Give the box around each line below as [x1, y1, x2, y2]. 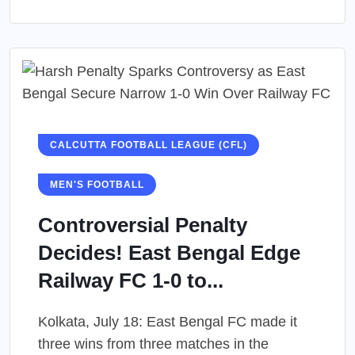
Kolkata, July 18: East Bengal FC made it [38, 314, 297, 330]
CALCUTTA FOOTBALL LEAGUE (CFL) [50, 139, 247, 151]
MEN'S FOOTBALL [50, 179, 144, 191]
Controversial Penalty [38, 213, 247, 238]
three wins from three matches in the [38, 336, 269, 353]
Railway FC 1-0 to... [38, 269, 223, 293]
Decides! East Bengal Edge [38, 241, 300, 265]
